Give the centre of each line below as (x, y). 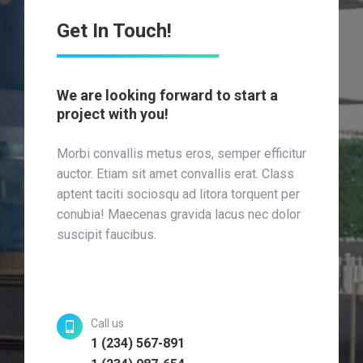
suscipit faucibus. (107, 234)
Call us (107, 323)
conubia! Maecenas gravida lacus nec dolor (179, 214)
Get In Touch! (114, 30)
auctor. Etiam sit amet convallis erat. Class (175, 173)
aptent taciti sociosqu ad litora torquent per (178, 194)
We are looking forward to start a (167, 95)
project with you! (113, 113)
